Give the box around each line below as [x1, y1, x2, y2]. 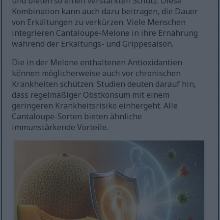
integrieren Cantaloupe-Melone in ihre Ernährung [12, 27, 198, 39]
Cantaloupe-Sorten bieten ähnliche [12, 111, 142, 122]
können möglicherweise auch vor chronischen [12, 68, 181, 79]
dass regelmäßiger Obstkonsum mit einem [12, 89, 170, 101]
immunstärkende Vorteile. [12, 122, 109, 133]
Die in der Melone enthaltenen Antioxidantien [12, 57, 183, 68]
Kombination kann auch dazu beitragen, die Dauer [12, 6, 198, 17]
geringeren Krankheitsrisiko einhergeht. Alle [12, 100, 178, 111]
